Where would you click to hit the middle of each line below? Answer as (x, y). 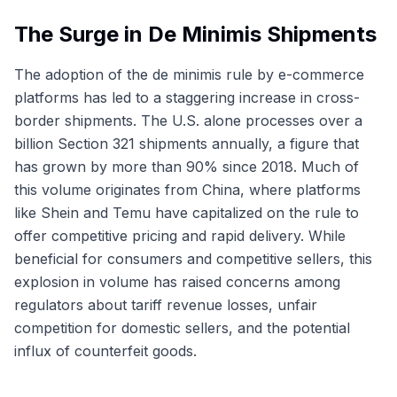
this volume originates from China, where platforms (187, 189)
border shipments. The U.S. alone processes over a (188, 120)
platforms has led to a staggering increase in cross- (187, 97)
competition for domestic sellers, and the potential (182, 327)
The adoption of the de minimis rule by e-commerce (189, 74)
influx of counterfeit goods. (105, 350)
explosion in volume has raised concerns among (177, 281)
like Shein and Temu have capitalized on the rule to (187, 212)
